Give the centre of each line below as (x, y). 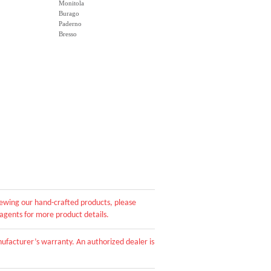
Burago (69, 13)
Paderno (70, 24)
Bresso (68, 34)
